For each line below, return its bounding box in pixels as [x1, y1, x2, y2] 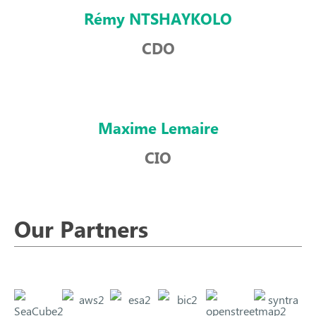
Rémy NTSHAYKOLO [84, 9, 232, 30]
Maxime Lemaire [97, 119, 219, 140]
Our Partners [14, 216, 148, 245]
